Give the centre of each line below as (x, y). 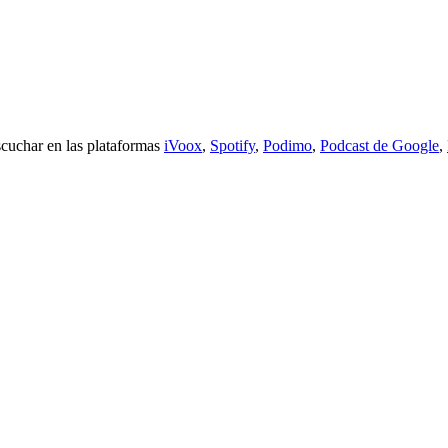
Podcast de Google (379, 145)
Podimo (287, 145)
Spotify (232, 145)
